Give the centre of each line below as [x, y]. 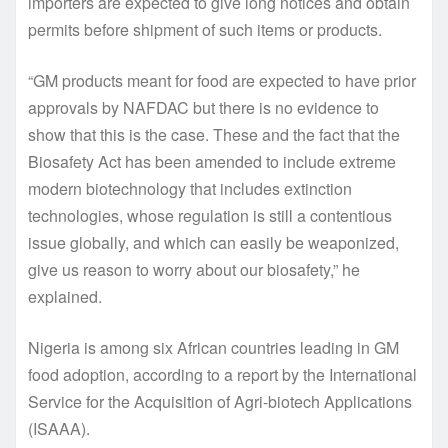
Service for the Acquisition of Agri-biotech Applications [220, 402]
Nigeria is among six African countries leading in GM [213, 348]
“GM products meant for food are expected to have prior [222, 81]
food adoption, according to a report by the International [222, 375]
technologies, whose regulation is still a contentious [210, 216]
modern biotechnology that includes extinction [190, 189]
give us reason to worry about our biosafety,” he [194, 270]
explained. [65, 297]
